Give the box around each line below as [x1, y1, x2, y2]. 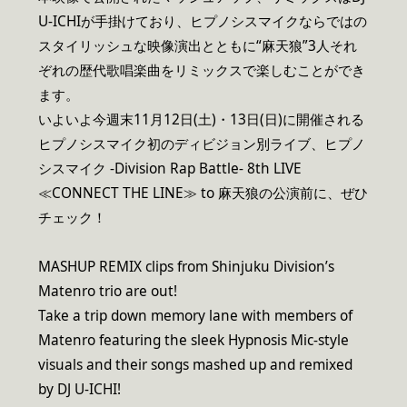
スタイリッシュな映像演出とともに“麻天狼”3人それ [38, 36, 357, 56]
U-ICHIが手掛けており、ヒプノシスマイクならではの [38, 12, 367, 32]
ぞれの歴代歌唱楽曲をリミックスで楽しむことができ [38, 61, 365, 81]
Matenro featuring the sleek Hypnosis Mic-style [38, 331, 349, 351]
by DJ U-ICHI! [38, 380, 121, 400]
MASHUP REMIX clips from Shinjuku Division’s [38, 257, 334, 277]
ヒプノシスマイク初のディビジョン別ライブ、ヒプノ [38, 134, 365, 154]
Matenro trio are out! [38, 282, 177, 302]
